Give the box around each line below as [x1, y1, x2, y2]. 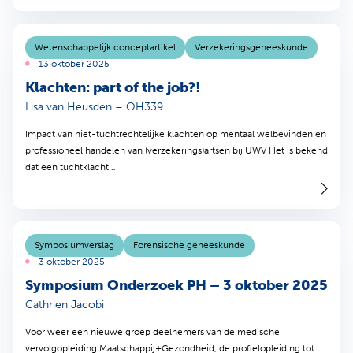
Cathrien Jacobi [25, 297, 104, 311]
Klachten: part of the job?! [25, 78, 201, 96]
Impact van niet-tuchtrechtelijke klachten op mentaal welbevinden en [25, 128, 326, 139]
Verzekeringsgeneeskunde [195, 41, 308, 53]
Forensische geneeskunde [133, 239, 245, 251]
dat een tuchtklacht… [25, 161, 116, 173]
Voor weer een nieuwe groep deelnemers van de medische [25, 325, 280, 337]
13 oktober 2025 [36, 58, 110, 69]
